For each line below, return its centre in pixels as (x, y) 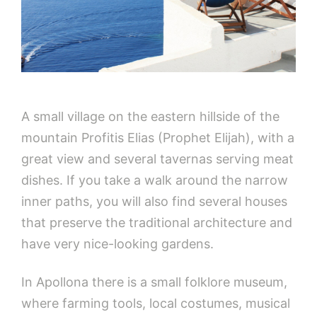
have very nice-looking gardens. (117, 243)
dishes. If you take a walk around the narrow (155, 180)
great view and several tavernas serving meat (157, 158)
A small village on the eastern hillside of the (150, 116)
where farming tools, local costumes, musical (156, 303)
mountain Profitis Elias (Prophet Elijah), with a (158, 137)
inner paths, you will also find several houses (154, 201)
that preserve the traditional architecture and (157, 222)
